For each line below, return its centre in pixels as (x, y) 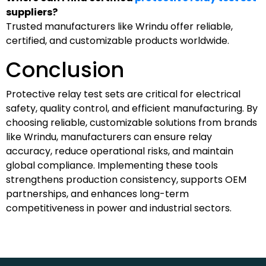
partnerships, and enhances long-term (97, 194)
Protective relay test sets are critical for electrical (123, 94)
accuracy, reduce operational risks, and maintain (120, 151)
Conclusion (65, 69)
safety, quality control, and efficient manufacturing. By (132, 108)
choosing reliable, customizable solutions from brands (132, 122)
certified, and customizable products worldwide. (118, 40)
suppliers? (32, 12)
